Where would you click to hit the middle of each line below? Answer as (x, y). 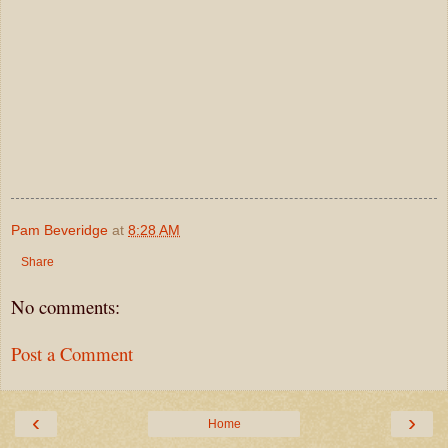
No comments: (65, 306)
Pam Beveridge (59, 230)
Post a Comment (72, 353)
